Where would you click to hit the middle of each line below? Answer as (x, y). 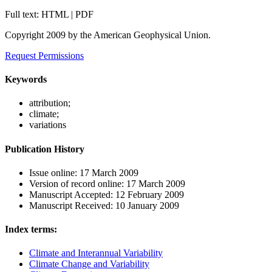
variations (48, 125)
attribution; (50, 103)
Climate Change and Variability (89, 264)
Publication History (45, 149)
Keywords (26, 79)
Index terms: (31, 229)
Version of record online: (78, 183)
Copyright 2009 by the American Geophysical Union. (108, 35)
